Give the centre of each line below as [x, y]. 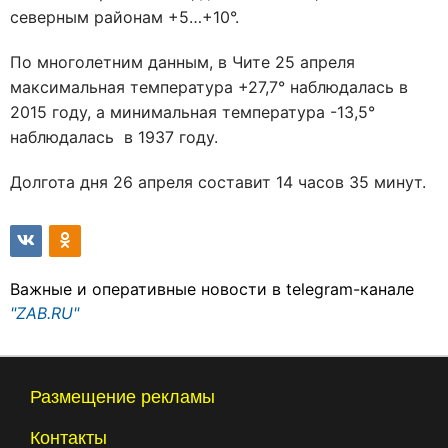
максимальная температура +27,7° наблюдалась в [209, 86]
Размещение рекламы [122, 396]
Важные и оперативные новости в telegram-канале [212, 288]
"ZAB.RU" [44, 312]
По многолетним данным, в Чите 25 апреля [182, 61]
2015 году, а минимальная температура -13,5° [192, 111]
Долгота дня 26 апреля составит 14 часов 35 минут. [218, 181]
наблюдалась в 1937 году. [114, 136]
